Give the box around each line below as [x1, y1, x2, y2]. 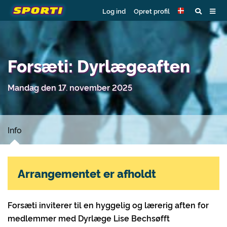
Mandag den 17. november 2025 [8, 82, 132, 93]
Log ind [102, 6, 126, 15]
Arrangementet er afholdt [18, 165, 156, 181]
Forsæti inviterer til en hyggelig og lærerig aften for [8, 199, 209, 210]
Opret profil [134, 6, 170, 15]
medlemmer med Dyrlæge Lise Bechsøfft [8, 212, 170, 223]
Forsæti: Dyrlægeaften [8, 54, 190, 77]
